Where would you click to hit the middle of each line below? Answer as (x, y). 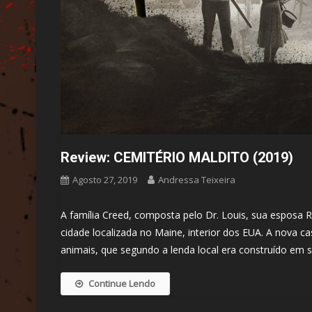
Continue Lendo (122, 283)
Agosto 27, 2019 (105, 179)
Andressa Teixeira (197, 179)
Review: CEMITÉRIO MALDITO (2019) (177, 157)
